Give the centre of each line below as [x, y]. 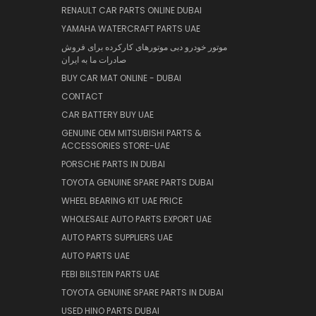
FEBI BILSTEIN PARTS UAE [110, 274]
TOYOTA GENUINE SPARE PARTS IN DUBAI [142, 293]
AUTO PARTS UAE [96, 256]
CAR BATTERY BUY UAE [108, 115]
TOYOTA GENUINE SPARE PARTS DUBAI [138, 183]
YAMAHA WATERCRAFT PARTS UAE [131, 29]
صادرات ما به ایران [94, 60]
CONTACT [82, 97]
